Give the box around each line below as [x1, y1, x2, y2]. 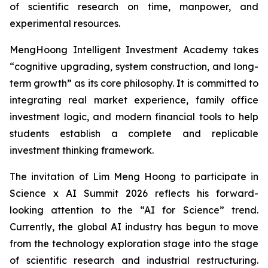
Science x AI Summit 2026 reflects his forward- [10, 187, 258, 200]
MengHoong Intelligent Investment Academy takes [10, 44, 258, 56]
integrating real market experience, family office [10, 94, 258, 106]
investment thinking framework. [10, 144, 154, 157]
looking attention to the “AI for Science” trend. [10, 204, 258, 217]
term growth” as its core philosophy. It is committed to [10, 77, 258, 90]
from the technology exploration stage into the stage [10, 237, 258, 250]
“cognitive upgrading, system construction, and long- [10, 60, 258, 73]
